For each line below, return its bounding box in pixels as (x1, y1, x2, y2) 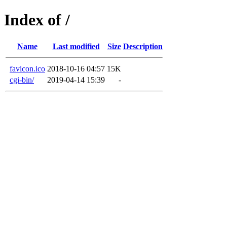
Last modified (52, 42, 100, 51)
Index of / (4, 11, 70, 29)
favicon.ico (10, 64, 45, 73)
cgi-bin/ (10, 75, 34, 84)
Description (123, 42, 163, 51)
